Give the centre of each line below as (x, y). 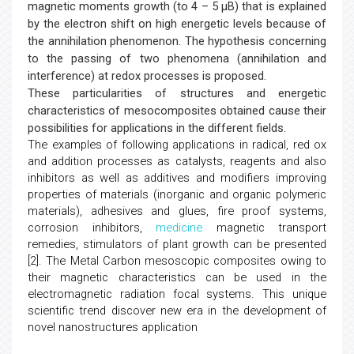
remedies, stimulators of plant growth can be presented (177, 245)
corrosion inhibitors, (92, 228)
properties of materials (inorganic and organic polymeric (177, 195)
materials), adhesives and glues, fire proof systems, (177, 211)
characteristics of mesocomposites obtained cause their (177, 111)
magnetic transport (264, 228)
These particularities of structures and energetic (177, 94)
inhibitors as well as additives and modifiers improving (177, 178)
